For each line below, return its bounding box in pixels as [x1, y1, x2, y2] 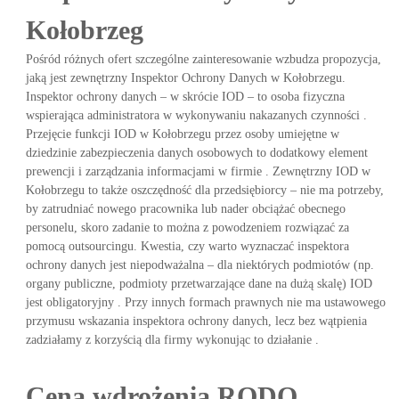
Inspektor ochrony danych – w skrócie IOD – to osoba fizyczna [25, 90, 345, 103]
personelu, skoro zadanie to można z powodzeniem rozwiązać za [25, 221, 349, 234]
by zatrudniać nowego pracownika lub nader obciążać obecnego [25, 202, 346, 216]
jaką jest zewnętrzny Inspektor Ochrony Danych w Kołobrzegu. [25, 71, 346, 85]
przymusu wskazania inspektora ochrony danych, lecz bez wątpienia [25, 314, 367, 328]
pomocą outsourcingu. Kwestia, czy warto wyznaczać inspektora [25, 240, 349, 253]
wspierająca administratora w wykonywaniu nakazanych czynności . [25, 109, 367, 122]
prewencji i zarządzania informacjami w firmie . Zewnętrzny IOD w [25, 165, 370, 178]
